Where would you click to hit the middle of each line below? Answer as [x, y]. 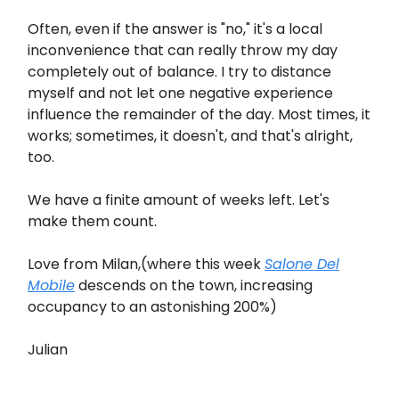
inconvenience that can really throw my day [183, 50]
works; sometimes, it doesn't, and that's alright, [190, 136]
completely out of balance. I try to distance [179, 72]
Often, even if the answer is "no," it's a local [175, 29]
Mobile [51, 285]
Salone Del [302, 264]
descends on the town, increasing [194, 285]
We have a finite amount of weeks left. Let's [179, 200]
